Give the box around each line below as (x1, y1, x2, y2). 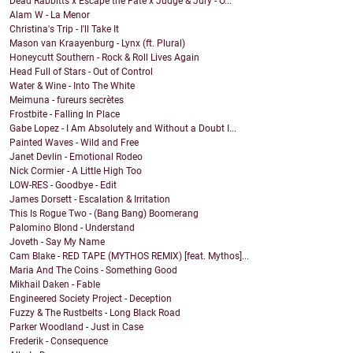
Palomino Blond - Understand (9, 222, 135, 234)
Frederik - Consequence (9, 336, 108, 347)
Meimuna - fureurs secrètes (9, 95, 124, 106)
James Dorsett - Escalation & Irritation (9, 194, 170, 206)
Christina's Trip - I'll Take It (9, 24, 119, 35)
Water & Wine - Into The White (9, 80, 135, 92)
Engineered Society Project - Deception (9, 293, 172, 305)
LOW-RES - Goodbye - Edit (9, 180, 117, 191)
